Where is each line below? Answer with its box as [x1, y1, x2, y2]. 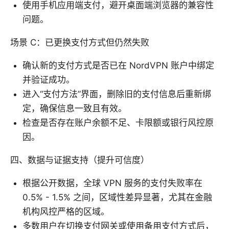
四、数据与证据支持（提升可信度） [10, 154, 149, 165]
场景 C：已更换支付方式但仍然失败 [10, 37, 149, 48]
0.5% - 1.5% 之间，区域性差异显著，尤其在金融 [22, 192, 212, 202]
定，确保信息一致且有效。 [22, 103, 127, 113]
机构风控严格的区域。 [22, 206, 109, 217]
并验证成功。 [22, 74, 75, 85]
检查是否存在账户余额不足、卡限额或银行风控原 [22, 117, 214, 128]
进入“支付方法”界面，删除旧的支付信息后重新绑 [22, 88, 211, 99]
